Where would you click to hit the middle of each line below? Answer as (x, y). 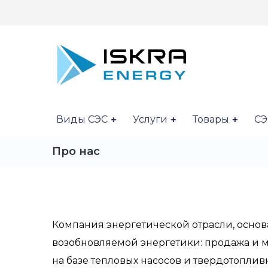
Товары (211, 119)
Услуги (150, 119)
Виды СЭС (82, 119)
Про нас (76, 151)
